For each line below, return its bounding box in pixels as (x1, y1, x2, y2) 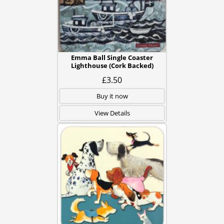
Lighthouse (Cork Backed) (70, 61, 153, 70)
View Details (94, 108, 130, 117)
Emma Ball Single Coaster (71, 53, 153, 62)
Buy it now (96, 91, 128, 100)
